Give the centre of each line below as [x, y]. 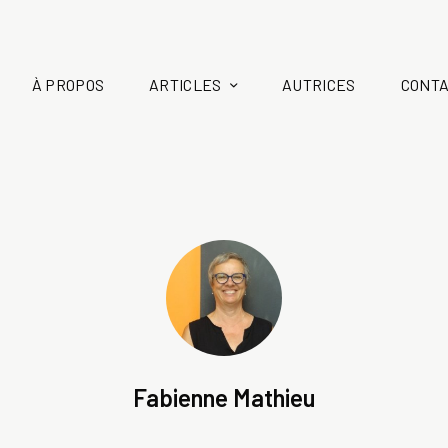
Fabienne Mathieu [224, 397]
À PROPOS [68, 84]
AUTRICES [319, 84]
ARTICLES [185, 84]
